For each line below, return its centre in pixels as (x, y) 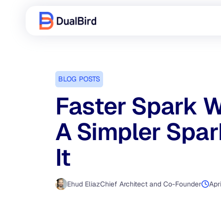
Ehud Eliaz (84, 184)
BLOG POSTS (79, 79)
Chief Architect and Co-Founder (151, 184)
